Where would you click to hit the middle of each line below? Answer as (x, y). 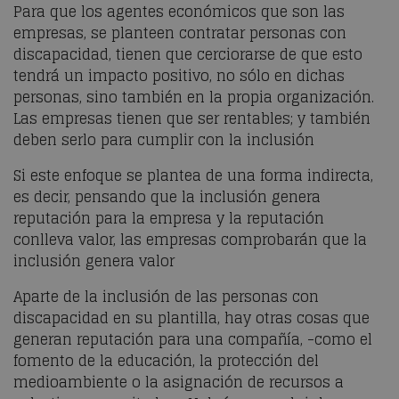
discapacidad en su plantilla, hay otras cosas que (191, 318)
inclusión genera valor (94, 261)
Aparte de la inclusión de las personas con (166, 297)
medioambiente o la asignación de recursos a (179, 382)
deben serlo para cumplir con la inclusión (164, 140)
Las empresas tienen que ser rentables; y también (192, 118)
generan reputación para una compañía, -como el (193, 339)
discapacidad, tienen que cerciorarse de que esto (188, 54)
